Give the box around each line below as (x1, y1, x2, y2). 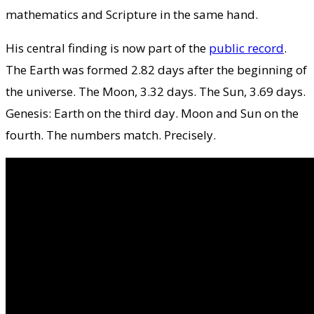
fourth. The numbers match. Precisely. (6, 126, 216, 143)
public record (209, 39, 284, 56)
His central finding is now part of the (6, 39, 209, 56)
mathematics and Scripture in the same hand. (6, 6, 258, 22)
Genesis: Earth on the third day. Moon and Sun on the (6, 104, 299, 121)
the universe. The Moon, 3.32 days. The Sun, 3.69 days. (6, 83, 306, 100)
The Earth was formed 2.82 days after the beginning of (6, 61, 307, 78)
